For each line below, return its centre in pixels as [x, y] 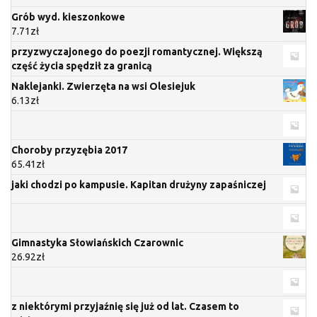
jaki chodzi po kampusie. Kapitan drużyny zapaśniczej [139, 184]
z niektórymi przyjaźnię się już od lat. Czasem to [125, 306]
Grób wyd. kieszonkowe [68, 17]
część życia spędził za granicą [82, 65]
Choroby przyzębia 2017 [69, 150]
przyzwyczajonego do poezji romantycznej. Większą [137, 51]
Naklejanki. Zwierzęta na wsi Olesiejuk [103, 86]
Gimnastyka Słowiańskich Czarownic [97, 242]
